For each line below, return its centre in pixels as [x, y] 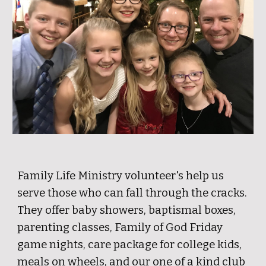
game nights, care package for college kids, [130, 245]
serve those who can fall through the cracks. [132, 193]
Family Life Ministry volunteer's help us [121, 176]
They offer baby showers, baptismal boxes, [127, 210]
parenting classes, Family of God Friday [120, 227]
